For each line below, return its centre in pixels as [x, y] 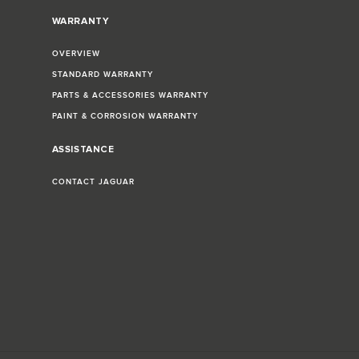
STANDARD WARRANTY [102, 75]
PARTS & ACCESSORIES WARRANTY [130, 96]
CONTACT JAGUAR [93, 182]
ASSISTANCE [83, 150]
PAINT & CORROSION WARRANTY [125, 117]
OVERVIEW [76, 54]
